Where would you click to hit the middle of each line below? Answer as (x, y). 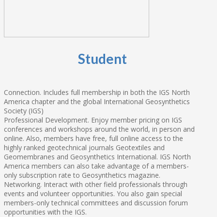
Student (102, 59)
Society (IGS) (24, 111)
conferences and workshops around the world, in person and (99, 129)
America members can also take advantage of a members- (96, 166)
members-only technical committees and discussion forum (96, 203)
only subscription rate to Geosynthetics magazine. (82, 175)
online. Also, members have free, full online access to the (93, 139)
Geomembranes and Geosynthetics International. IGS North (97, 157)
